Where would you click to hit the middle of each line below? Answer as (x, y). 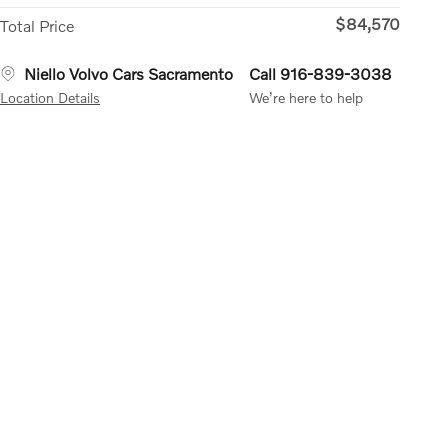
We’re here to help (306, 97)
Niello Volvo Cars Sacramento (128, 73)
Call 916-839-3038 (320, 73)
